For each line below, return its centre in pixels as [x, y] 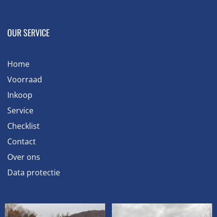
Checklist [23, 126]
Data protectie [34, 172]
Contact [22, 141]
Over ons [24, 157]
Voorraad [25, 79]
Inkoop [20, 95]
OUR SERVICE [28, 32]
